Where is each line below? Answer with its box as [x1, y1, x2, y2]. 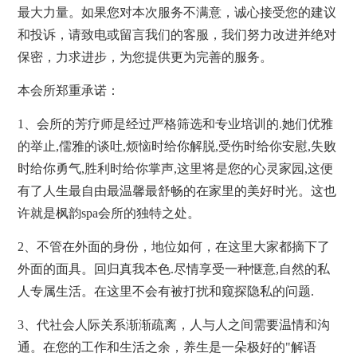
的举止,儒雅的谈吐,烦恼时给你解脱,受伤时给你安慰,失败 [18, 139, 337, 153]
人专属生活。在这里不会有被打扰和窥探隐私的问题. [18, 284, 315, 298]
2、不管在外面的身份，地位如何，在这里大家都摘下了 [18, 239, 331, 253]
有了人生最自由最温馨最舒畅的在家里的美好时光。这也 [18, 183, 337, 198]
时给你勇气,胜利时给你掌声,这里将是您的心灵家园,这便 [18, 161, 334, 175]
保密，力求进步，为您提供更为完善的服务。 [18, 49, 273, 64]
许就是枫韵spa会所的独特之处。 [18, 206, 201, 220]
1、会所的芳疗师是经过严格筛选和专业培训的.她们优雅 [18, 116, 334, 131]
